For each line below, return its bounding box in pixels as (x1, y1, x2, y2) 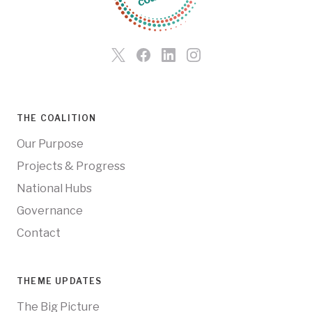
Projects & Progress (17, 159, 125, 173)
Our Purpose (17, 136, 84, 150)
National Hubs (17, 181, 92, 195)
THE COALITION (17, 112, 97, 123)
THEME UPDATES (17, 275, 102, 286)
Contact (17, 226, 61, 240)
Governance (17, 203, 83, 217)
